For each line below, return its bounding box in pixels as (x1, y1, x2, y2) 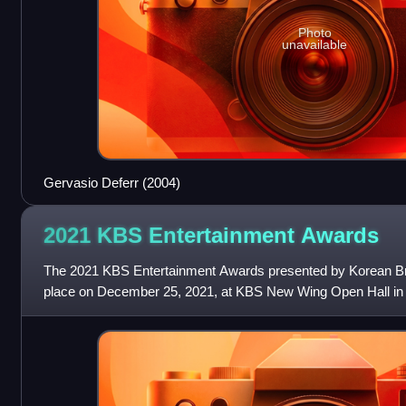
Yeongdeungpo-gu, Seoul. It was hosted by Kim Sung (43, 304, 357, 320)
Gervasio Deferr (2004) (43, 174, 180, 190)
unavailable (282, 37, 348, 53)
